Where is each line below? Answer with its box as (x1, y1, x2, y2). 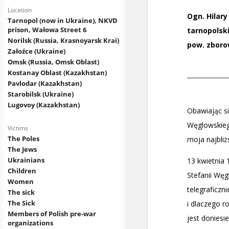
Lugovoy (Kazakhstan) (8, 100, 80, 109)
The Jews (8, 145, 37, 154)
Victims (8, 124, 28, 132)
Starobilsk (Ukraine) (8, 89, 74, 99)
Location (8, 6, 32, 14)
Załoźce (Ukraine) (8, 47, 65, 56)
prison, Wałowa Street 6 (8, 25, 86, 34)
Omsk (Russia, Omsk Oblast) (8, 57, 99, 66)
